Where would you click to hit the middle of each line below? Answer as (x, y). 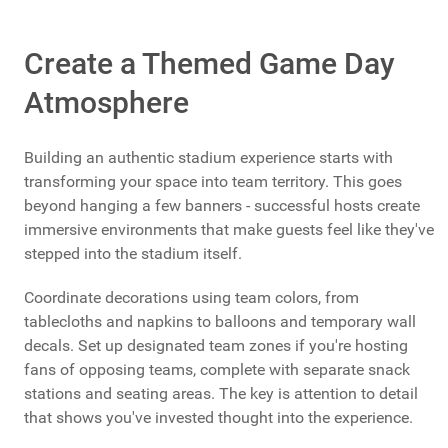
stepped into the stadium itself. (133, 253)
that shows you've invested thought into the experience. (218, 417)
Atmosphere (106, 102)
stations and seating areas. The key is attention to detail (221, 393)
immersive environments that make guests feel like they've (229, 229)
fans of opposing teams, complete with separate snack (217, 369)
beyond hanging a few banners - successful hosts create (222, 205)
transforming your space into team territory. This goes (213, 181)
